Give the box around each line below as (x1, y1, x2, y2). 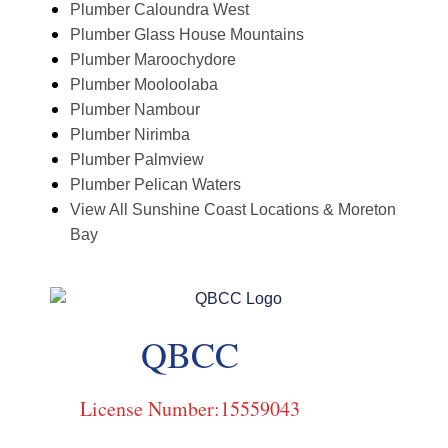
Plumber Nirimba (70, 126, 190, 144)
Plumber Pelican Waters (70, 176, 241, 194)
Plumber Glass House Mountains (70, 26, 304, 44)
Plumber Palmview (70, 151, 204, 169)
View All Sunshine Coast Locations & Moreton (70, 201, 396, 219)
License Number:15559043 (80, 395, 300, 423)
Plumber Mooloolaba (70, 76, 218, 94)
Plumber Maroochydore (70, 51, 236, 69)
